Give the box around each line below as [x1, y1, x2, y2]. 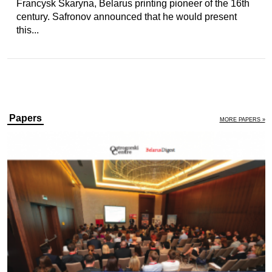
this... [16, 25, 39, 35]
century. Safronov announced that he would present [16, 12, 237, 22]
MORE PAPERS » [219, 117, 265, 123]
